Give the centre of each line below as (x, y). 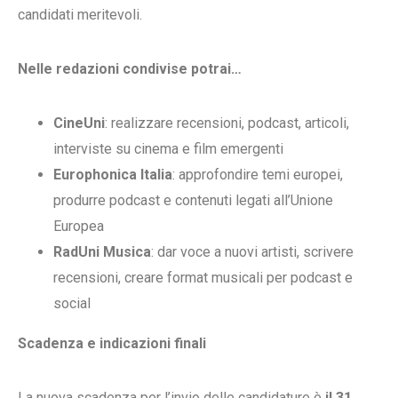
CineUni (79, 123)
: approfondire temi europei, (258, 175)
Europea (79, 227)
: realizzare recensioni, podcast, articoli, (227, 123)
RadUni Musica (102, 252)
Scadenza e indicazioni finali (112, 344)
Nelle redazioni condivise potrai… (130, 69)
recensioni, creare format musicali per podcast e (203, 278)
